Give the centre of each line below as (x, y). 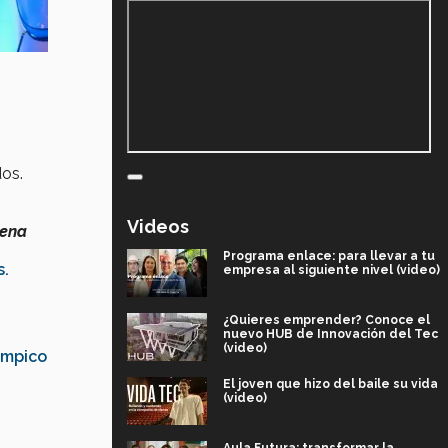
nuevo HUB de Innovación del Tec (330, 334)
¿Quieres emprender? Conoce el (326, 320)
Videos (158, 227)
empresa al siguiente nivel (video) (331, 270)
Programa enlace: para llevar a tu (329, 256)
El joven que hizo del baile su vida (330, 384)
